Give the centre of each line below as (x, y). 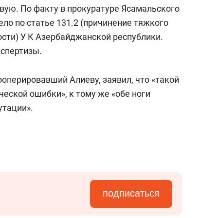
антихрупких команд (162, 17)
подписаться (131, 193)
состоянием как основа (168, 6)
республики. (137, 37)
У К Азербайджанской (66, 37)
